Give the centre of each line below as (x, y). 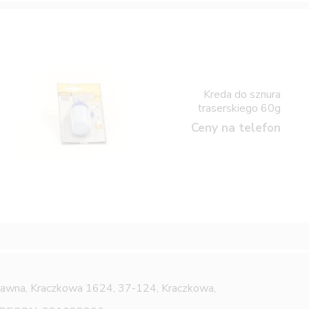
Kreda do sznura (242, 94)
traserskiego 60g (239, 108)
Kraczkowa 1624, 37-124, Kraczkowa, (123, 289)
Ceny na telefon (236, 128)
